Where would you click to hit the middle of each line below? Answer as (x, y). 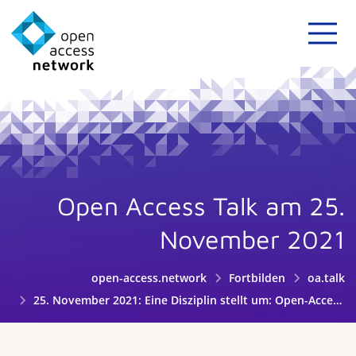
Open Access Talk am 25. (201, 206)
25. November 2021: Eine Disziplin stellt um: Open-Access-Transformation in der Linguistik (181, 300)
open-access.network (149, 278)
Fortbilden (257, 278)
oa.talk (326, 278)
